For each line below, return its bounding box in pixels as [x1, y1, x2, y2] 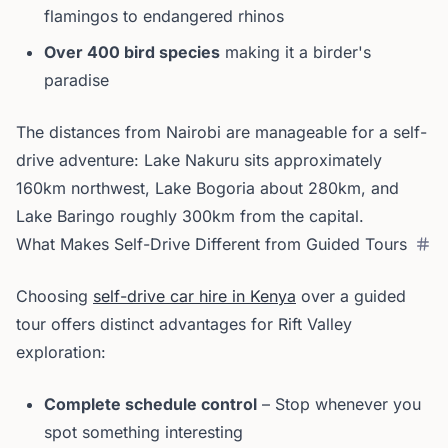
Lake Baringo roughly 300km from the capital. [16, 206, 364, 226]
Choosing [16, 286, 93, 306]
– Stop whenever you [257, 394, 421, 414]
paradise [44, 70, 109, 90]
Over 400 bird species [44, 42, 220, 62]
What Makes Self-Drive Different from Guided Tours [16, 234, 407, 254]
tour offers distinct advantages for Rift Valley [16, 314, 352, 334]
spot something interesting [44, 422, 243, 442]
